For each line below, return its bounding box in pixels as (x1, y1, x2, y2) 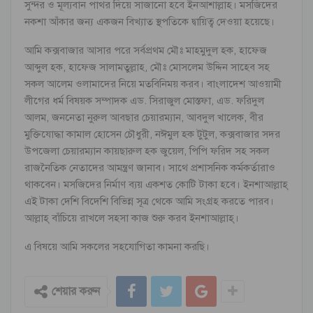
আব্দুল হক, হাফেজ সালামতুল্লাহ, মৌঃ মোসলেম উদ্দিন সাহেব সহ (24, 60, 270, 73)
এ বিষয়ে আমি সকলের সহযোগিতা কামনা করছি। (24, 240, 210, 253)
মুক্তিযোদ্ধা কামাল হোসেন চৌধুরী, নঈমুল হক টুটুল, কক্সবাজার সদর (24, 127, 280, 140)
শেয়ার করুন (52, 284, 100, 298)
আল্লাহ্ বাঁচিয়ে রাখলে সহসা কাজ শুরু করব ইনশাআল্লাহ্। (24, 211, 239, 224)
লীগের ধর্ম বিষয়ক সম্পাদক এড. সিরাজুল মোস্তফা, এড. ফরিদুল (24, 94, 264, 107)
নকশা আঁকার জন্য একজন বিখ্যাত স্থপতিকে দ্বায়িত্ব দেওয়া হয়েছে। (24, 15, 275, 28)
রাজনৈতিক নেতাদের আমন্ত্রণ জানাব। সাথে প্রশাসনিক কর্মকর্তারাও (24, 161, 275, 174)
